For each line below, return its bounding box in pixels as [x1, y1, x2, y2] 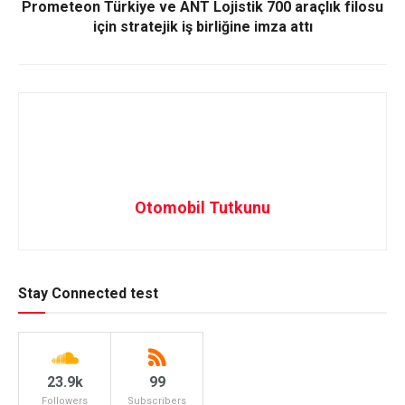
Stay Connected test [18, 285, 158, 303]
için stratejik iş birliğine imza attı [92, 18, 313, 36]
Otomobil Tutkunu [135, 198, 270, 218]
